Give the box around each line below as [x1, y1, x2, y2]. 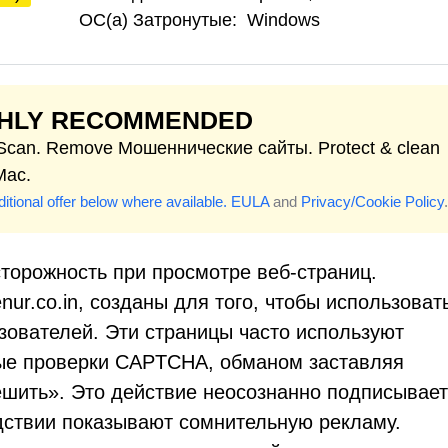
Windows [247, 10, 320, 30]
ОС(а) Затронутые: [79, 10, 237, 30]
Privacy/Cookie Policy [301, 193, 444, 210]
